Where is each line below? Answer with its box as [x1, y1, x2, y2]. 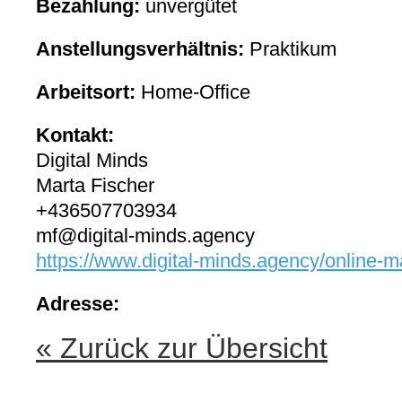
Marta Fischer [36, 174, 154, 197]
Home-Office [135, 81, 250, 103]
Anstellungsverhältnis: [36, 38, 244, 60]
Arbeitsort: [36, 81, 135, 103]
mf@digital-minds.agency [36, 224, 255, 247]
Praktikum [244, 38, 336, 60]
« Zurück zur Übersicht [36, 332, 328, 364]
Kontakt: [36, 124, 114, 146]
